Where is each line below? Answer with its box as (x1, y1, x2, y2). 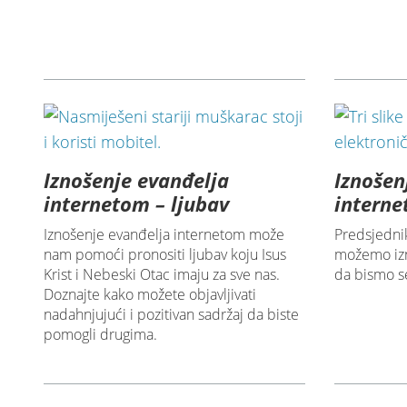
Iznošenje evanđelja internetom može (44, 224, 285, 245)
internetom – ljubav (44, 190, 230, 218)
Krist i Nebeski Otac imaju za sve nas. (44, 264, 281, 285)
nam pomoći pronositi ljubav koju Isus (44, 244, 287, 265)
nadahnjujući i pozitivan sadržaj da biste (44, 304, 300, 325)
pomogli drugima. (44, 324, 158, 345)
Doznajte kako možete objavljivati (44, 284, 257, 305)
